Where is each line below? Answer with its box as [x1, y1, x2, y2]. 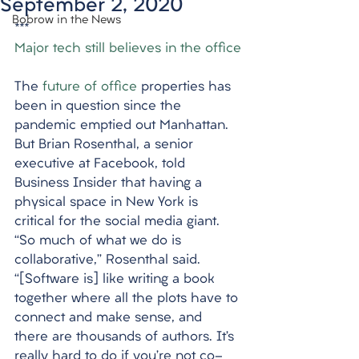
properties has [137, 81, 235, 94]
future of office [42, 81, 137, 94]
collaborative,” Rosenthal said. [14, 254, 204, 267]
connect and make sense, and [14, 312, 206, 325]
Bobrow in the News [12, 14, 121, 26]
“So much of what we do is [14, 235, 185, 248]
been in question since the [14, 100, 185, 113]
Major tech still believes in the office [14, 42, 241, 55]
